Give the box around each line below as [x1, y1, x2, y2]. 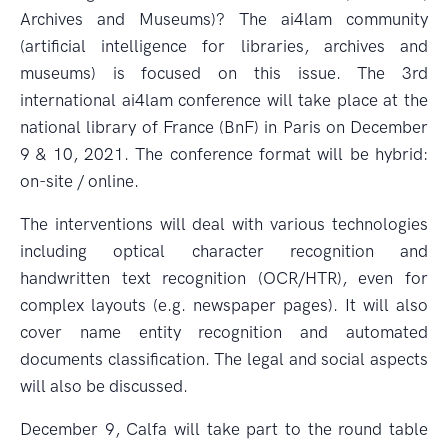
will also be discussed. [20, 376, 188, 396]
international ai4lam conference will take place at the [20, 90, 428, 110]
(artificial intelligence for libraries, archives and [20, 36, 428, 56]
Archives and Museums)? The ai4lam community [20, 9, 428, 29]
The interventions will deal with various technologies [20, 214, 428, 234]
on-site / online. [20, 171, 139, 191]
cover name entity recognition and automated [20, 322, 428, 342]
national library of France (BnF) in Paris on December [20, 117, 428, 137]
